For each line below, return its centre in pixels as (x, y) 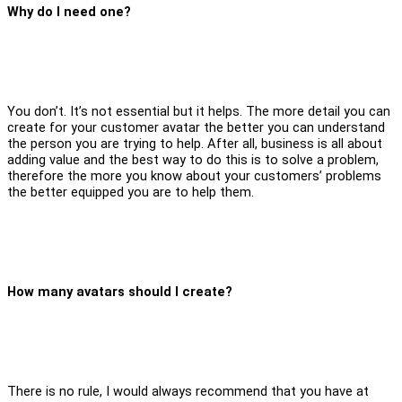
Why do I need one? (69, 11)
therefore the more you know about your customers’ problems (194, 175)
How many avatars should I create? (120, 291)
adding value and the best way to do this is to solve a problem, (193, 159)
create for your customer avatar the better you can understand (196, 127)
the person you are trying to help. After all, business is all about (195, 143)
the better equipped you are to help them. (131, 192)
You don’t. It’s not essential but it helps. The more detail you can (199, 111)
